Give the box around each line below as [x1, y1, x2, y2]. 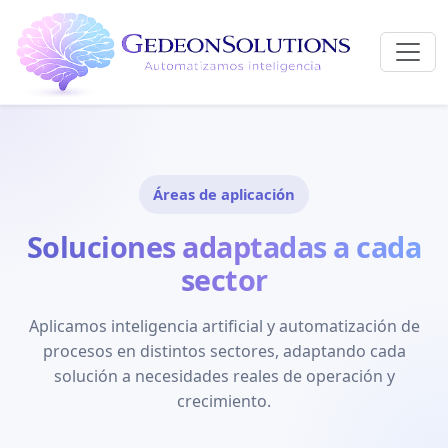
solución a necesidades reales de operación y [53, 365, 395, 387]
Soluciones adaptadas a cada [26, 227, 422, 266]
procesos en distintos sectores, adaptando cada [42, 340, 406, 362]
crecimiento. [177, 390, 271, 412]
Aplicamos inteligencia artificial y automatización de [28, 315, 420, 337]
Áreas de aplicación [153, 184, 295, 204]
